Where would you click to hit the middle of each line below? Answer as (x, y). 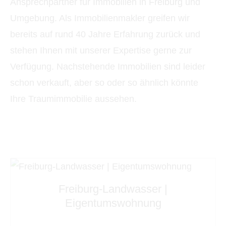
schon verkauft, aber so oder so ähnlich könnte (104, 83)
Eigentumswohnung (113, 203)
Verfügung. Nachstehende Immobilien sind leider (108, 67)
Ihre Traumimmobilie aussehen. (73, 99)
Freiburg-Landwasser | (113, 189)
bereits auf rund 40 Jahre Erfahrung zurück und (105, 35)
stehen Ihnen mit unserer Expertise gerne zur (101, 51)
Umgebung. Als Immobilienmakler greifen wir (100, 18)
